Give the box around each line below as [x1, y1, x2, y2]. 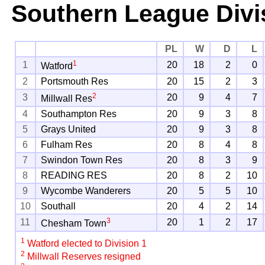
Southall [41, 201, 76, 212]
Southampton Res [41, 109, 117, 119]
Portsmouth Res [41, 76, 109, 87]
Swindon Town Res [41, 155, 123, 166]
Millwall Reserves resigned [25, 251, 141, 261]
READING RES [41, 170, 108, 181]
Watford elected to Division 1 [25, 238, 147, 249]
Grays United [41, 124, 96, 135]
